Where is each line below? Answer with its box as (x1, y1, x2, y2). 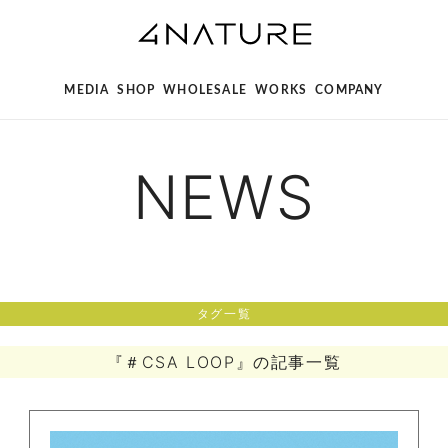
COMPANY (315, 83, 384, 96)
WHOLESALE (163, 83, 248, 96)
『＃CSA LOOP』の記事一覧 (106, 352, 342, 373)
